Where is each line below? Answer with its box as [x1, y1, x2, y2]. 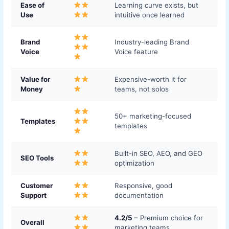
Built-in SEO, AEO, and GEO [114, 149, 203, 157]
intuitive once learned [114, 10, 185, 19]
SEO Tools [20, 153, 54, 162]
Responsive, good [114, 181, 173, 190]
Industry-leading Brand [114, 37, 190, 46]
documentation [114, 191, 164, 199]
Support [20, 191, 47, 199]
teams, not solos [114, 84, 169, 93]
